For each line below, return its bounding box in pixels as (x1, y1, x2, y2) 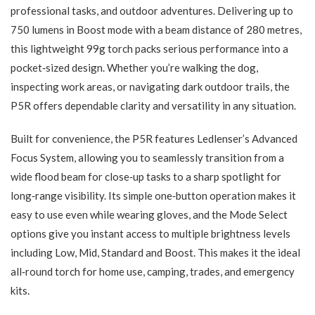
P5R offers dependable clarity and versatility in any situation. (11, 99, 296, 112)
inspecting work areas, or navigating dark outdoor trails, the (11, 80, 290, 94)
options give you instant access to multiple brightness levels (11, 227, 290, 240)
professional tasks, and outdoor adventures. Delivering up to (11, 4, 293, 18)
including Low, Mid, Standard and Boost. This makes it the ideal (11, 246, 300, 259)
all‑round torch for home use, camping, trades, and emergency (11, 265, 295, 278)
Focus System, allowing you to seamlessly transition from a (11, 151, 284, 165)
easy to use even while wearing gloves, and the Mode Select (11, 208, 288, 221)
